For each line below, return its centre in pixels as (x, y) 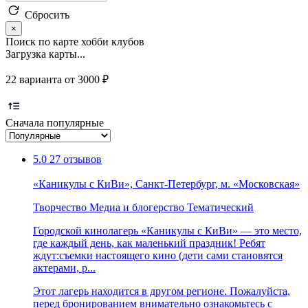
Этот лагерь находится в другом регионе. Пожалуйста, (162, 291)
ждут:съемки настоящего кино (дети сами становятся (158, 255)
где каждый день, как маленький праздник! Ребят (149, 243)
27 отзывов (76, 159)
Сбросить (47, 14)
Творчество (60, 207)
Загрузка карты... (45, 54)
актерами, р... (64, 267)
